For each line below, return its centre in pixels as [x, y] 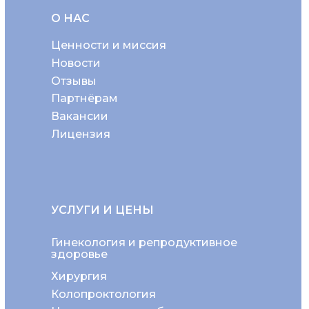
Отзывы [74, 81]
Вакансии [80, 116]
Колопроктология [103, 294]
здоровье [79, 254]
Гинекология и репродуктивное [144, 242]
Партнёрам [84, 98]
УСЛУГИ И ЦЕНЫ [102, 210]
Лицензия [81, 134]
